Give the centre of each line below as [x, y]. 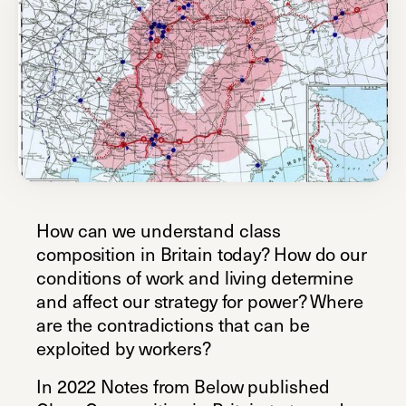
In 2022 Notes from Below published [183, 386]
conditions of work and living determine [195, 277]
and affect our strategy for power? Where [200, 300]
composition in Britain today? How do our [202, 253]
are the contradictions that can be [173, 324]
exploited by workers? [124, 348]
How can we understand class [159, 230]
